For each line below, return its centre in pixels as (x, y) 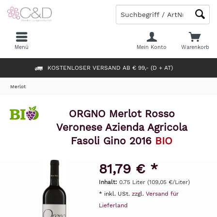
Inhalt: (109, 182)
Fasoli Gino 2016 (113, 141)
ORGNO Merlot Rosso (122, 114)
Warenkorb (195, 47)
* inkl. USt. (115, 194)
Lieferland (113, 205)
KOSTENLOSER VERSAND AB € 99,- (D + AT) (110, 68)
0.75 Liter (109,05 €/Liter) (154, 182)
